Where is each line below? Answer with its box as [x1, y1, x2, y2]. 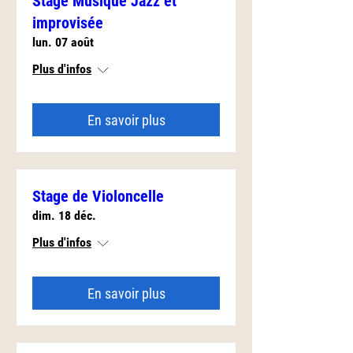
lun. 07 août [32, 35, 94, 50]
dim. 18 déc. [32, 208, 96, 223]
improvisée [32, 13, 103, 32]
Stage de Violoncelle [32, 187, 164, 206]
